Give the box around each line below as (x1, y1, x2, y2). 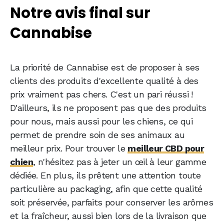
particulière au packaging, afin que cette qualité (10, 183, 202, 194)
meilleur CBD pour (127, 143, 204, 154)
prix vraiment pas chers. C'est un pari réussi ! (10, 89, 193, 100)
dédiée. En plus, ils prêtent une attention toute (10, 170, 201, 181)
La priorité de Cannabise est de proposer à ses (10, 62, 199, 73)
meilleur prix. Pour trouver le (10, 143, 128, 154)
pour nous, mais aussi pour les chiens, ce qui (10, 116, 192, 127)
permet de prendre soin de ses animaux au (10, 129, 184, 140)
